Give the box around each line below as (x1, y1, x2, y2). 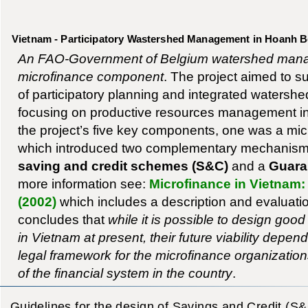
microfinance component (17, 68, 164, 84)
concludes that (17, 211, 108, 227)
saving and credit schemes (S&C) (17, 157, 228, 173)
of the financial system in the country (17, 265, 232, 280)
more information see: (17, 175, 149, 191)
